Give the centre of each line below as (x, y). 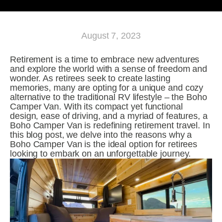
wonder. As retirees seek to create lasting (90, 78)
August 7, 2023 (111, 36)
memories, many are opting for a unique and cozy (107, 88)
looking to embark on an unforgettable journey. (101, 154)
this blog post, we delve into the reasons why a (101, 135)
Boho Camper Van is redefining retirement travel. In (110, 125)
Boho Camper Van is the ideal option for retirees (104, 144)
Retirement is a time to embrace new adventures (105, 59)
